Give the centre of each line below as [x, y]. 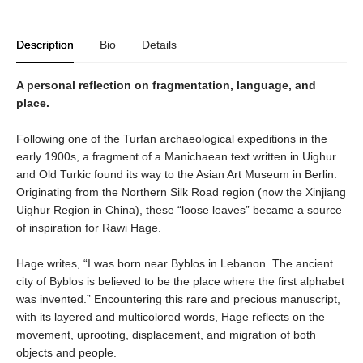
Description [45, 44]
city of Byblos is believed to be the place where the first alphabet [180, 281]
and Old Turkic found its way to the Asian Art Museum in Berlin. [177, 174]
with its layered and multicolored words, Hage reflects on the [171, 316]
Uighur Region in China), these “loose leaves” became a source [179, 209]
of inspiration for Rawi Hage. [90, 227]
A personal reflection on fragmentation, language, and [166, 85]
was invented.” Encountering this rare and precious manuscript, [178, 299]
